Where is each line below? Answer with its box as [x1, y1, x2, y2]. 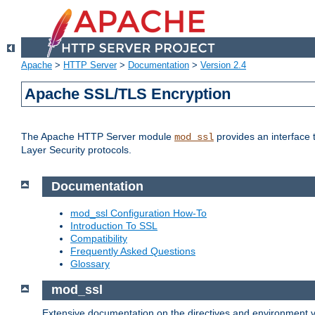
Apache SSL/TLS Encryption [25, 85, 231, 103]
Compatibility [70, 232, 127, 244]
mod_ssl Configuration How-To [70, 207, 207, 219]
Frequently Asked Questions [70, 245, 195, 257]
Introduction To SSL [70, 219, 157, 231]
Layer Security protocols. [21, 144, 131, 156]
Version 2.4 [200, 60, 246, 71]
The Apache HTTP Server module [21, 131, 174, 143]
